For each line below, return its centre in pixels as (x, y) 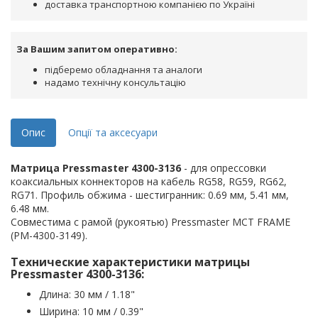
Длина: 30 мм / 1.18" (87, 295)
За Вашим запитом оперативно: (97, 49)
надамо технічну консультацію (115, 83)
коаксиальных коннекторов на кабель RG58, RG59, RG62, (149, 182)
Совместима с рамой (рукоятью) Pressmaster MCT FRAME (150, 222)
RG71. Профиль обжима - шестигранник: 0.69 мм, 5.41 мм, (150, 195)
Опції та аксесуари (113, 133)
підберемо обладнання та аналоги (124, 70)
